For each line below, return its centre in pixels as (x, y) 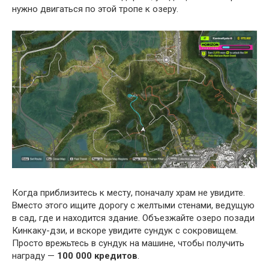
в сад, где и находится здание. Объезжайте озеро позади (133, 218)
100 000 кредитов (97, 256)
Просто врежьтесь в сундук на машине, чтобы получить (128, 243)
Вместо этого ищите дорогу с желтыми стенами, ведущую (133, 205)
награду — (35, 256)
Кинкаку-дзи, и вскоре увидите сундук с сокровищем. (125, 231)
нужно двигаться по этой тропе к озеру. (95, 9)
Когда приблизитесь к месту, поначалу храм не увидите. (128, 193)
